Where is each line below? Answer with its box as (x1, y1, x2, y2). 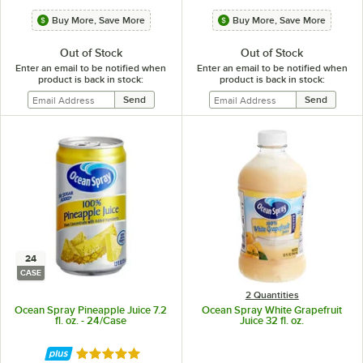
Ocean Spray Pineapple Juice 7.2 (15, 303, 168, 316)
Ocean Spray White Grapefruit (202, 303, 343, 316)
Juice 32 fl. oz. (240, 314, 305, 327)
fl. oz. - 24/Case (55, 314, 127, 327)
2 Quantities (245, 288, 299, 301)
